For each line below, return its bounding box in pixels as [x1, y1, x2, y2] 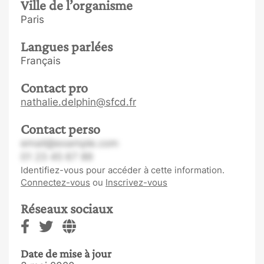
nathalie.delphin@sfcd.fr [21, 96, 136, 108]
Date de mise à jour [21, 247, 111, 260]
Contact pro [21, 80, 88, 95]
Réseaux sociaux [21, 200, 113, 216]
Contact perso [21, 121, 100, 137]
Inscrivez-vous [105, 177, 167, 188]
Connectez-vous [21, 177, 90, 188]
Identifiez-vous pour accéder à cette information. [21, 164, 225, 176]
